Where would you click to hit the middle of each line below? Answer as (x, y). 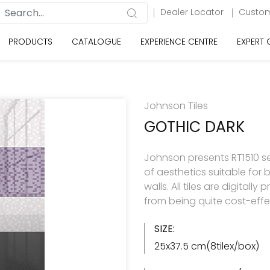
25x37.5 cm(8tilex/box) (207, 246)
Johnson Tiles (176, 106)
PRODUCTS (30, 42)
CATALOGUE (96, 42)
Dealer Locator (193, 12)
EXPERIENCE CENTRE (179, 42)
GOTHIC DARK (194, 127)
